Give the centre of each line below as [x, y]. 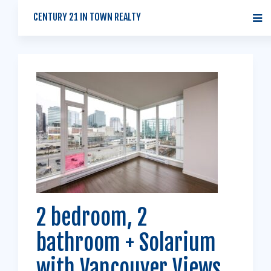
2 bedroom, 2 [92, 217]
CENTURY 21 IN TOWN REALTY [87, 17]
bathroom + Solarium [126, 243]
